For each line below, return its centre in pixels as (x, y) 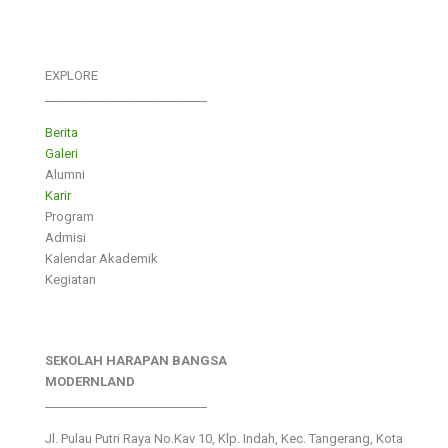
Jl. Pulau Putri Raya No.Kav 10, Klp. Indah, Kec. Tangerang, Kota (224, 438)
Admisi (65, 237)
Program (69, 216)
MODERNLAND (90, 381)
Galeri (61, 153)
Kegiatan (70, 279)
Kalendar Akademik (101, 258)
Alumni (65, 174)
